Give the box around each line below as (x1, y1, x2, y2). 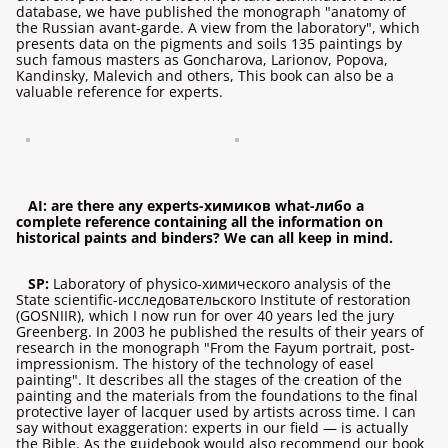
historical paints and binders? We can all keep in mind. (16, 228, 393, 247)
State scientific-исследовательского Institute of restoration (16, 290, 411, 309)
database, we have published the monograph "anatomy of (16, 2, 406, 21)
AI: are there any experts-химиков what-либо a (28, 196, 364, 215)
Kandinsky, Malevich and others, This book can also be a (16, 66, 394, 85)
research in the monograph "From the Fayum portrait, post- (16, 338, 415, 357)
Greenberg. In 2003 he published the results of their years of (16, 322, 424, 341)
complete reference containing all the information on (16, 212, 383, 231)
